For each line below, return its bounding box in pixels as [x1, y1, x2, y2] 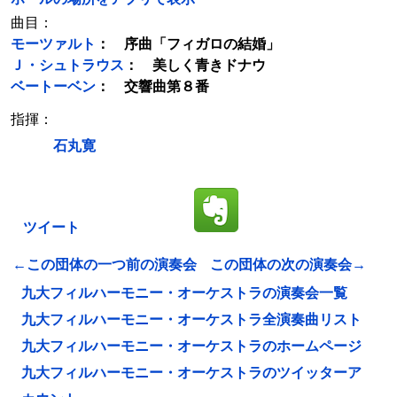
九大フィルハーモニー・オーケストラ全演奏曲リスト [21, 312, 362, 327]
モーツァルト [11, 36, 96, 51]
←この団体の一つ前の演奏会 [12, 257, 197, 272]
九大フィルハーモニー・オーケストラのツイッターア [21, 365, 362, 380]
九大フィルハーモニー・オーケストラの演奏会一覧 [21, 285, 347, 300]
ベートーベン [11, 79, 96, 94]
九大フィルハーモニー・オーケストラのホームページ [21, 339, 362, 354]
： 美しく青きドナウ [124, 58, 266, 73]
